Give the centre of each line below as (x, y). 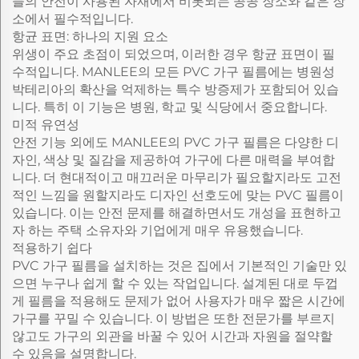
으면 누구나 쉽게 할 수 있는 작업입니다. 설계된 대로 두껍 (175, 283)
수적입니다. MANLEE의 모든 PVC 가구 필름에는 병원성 (173, 72)
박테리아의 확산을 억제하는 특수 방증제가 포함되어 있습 (175, 89)
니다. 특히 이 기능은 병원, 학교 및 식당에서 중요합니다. (169, 107)
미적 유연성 (46, 125)
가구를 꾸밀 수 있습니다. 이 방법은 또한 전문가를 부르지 (173, 319)
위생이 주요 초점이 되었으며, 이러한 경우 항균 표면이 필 (173, 54)
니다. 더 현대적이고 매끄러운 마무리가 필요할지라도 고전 (177, 177)
